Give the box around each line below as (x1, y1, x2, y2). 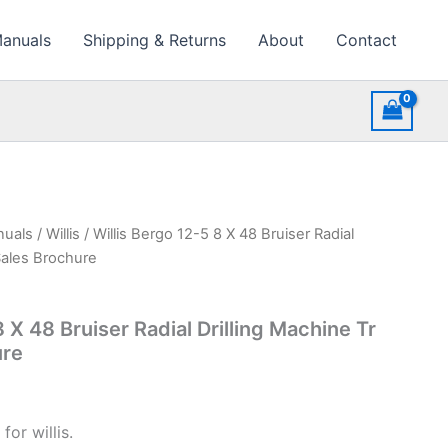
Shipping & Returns (83, 30, 226, 50)
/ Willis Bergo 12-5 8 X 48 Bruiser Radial (80, 225, 354, 243)
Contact (336, 30, 397, 50)
